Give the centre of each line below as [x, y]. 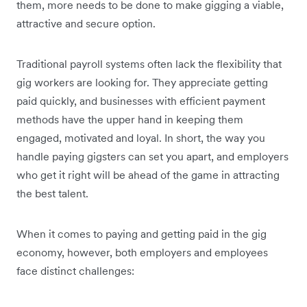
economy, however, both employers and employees [142, 252]
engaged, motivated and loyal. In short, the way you [141, 137]
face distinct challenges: [75, 270]
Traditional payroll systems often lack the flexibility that [149, 63]
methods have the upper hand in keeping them [130, 119]
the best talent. [52, 193]
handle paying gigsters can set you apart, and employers [152, 156]
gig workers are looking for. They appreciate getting [142, 82]
